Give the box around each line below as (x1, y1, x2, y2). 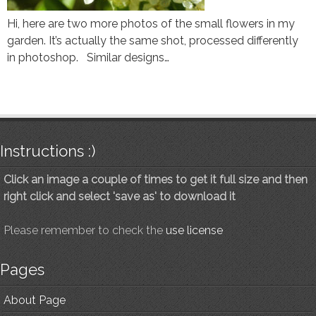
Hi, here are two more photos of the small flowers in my (7, 16, 295, 30)
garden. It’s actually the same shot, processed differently (7, 33, 298, 47)
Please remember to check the (4, 223, 166, 237)
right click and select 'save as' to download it (4, 189, 236, 203)
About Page (4, 293, 66, 307)
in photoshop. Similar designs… (7, 50, 169, 64)
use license (166, 223, 223, 237)
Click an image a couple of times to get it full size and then (4, 172, 308, 186)
